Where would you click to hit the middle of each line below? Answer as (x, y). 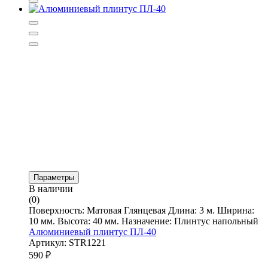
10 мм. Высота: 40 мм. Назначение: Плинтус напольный (144, 221)
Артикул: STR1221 (67, 242)
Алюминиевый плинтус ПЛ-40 (92, 232)
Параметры (54, 177)
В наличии (51, 188)
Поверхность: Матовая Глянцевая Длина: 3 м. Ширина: (141, 210)
